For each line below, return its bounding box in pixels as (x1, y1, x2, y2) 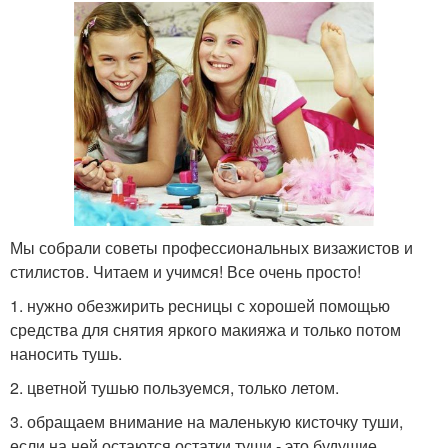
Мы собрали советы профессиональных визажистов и (10, 235, 413, 259)
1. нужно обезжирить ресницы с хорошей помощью (10, 293, 390, 317)
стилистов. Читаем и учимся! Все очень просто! (10, 259, 361, 283)
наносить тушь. (10, 341, 122, 365)
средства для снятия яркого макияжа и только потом (10, 317, 401, 341)
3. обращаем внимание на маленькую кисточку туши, (10, 409, 403, 433)
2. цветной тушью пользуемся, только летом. (10, 375, 339, 399)
